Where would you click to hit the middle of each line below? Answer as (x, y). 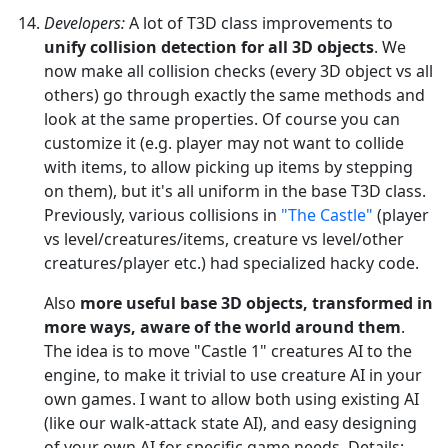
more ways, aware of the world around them (222, 326)
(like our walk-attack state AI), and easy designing (230, 422)
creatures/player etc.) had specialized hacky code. (231, 262)
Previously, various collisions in (162, 214)
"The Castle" (327, 214)
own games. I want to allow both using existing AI (231, 398)
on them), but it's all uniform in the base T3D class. (235, 190)
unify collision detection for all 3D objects (209, 46)
